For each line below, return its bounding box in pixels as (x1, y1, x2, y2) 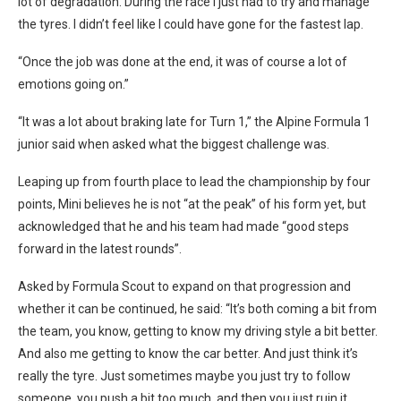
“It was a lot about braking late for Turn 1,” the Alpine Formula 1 (18, 114, 371, 129)
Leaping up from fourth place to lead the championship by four (18, 174, 371, 189)
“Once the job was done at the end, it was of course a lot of (18, 54, 347, 69)
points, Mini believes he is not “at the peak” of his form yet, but (18, 196, 366, 211)
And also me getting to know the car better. (18, 346, 263, 361)
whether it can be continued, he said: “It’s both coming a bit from (18, 301, 377, 316)
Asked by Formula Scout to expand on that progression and (18, 278, 351, 294)
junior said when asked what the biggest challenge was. (18, 136, 329, 151)
